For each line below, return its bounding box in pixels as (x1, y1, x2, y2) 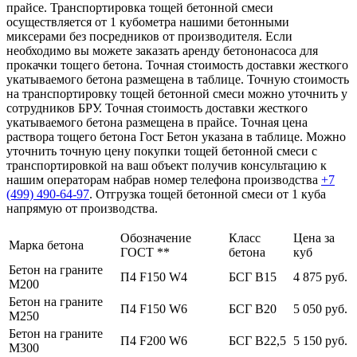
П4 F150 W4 (120, 269, 187, 284)
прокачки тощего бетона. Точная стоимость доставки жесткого (6, 57, 348, 72)
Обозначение (120, 230, 191, 245)
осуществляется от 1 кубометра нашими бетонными (6, 14, 289, 29)
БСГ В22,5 (229, 333, 286, 347)
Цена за (293, 230, 335, 245)
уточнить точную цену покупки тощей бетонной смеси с (6, 143, 317, 158)
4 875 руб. (293, 269, 347, 284)
